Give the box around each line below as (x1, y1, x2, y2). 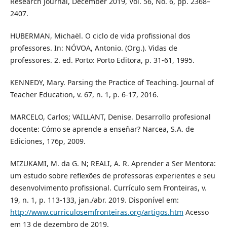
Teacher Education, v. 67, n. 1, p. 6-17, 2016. (10, 90, 159, 100)
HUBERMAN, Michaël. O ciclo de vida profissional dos (10, 31, 191, 41)
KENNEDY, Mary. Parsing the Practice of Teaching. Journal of (10, 78, 214, 88)
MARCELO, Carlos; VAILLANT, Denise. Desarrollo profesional (10, 112, 211, 122)
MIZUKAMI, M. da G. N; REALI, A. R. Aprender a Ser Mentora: (10, 159, 216, 169)
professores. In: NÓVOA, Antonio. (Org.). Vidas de (10, 43, 177, 53)
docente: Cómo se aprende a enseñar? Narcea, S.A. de (10, 124, 194, 134)
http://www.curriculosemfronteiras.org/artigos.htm (10, 207, 183, 217)
